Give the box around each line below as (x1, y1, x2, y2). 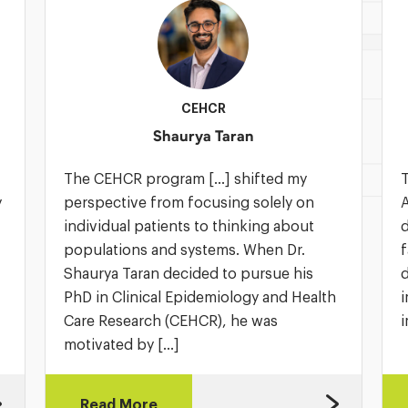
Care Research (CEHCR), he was (63, 313, 278, 328)
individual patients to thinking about (63, 219, 314, 233)
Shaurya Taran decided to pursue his (63, 266, 313, 280)
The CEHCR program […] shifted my (63, 171, 307, 186)
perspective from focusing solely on (63, 195, 314, 209)
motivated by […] (63, 337, 179, 352)
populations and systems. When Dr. (63, 242, 305, 257)
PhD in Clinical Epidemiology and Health (63, 290, 336, 304)
